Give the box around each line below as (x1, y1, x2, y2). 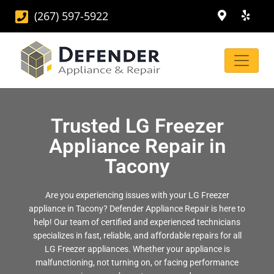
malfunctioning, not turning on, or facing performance (35, 257, 239, 267)
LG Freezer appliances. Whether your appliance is (44, 244, 230, 254)
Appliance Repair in (48, 134, 226, 158)
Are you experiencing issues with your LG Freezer (45, 190, 229, 200)
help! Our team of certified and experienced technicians (34, 217, 240, 227)
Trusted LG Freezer (50, 114, 224, 138)
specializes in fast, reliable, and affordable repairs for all (32, 231, 242, 240)
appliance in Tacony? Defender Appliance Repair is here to (29, 204, 245, 213)
